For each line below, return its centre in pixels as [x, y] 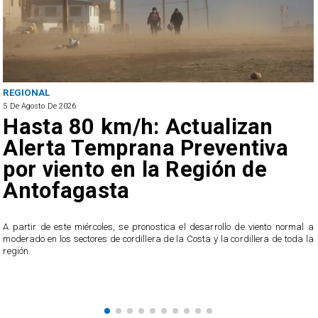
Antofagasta [66, 190]
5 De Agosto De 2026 [40, 106]
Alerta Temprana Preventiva [146, 148]
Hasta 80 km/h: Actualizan [138, 126]
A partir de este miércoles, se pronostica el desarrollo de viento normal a [158, 227]
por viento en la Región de [135, 169]
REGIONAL [27, 93]
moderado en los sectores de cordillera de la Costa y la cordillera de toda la [158, 239]
